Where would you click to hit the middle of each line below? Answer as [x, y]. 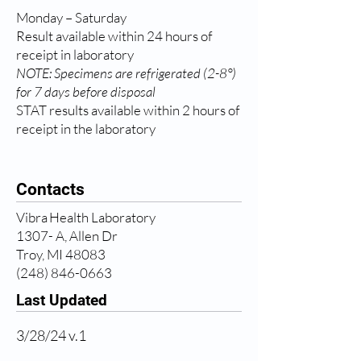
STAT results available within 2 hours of [128, 110]
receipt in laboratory [75, 54]
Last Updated [62, 300]
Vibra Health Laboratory [88, 217]
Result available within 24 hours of [114, 36]
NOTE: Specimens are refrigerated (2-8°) [126, 73]
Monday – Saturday [71, 17]
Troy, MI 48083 [62, 254]
